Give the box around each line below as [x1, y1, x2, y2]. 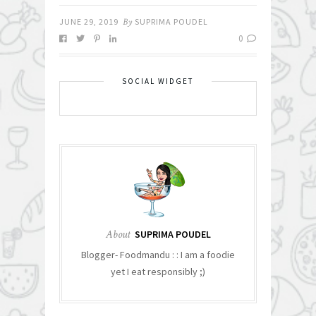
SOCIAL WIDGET [122, 76, 193, 87]
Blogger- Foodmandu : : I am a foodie [81, 248, 235, 262]
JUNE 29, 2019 [59, 16, 119, 28]
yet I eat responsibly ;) [111, 265, 205, 279]
